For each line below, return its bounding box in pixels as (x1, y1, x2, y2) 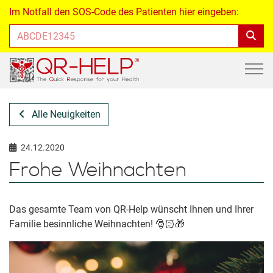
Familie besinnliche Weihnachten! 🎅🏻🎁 (9, 218, 185, 230)
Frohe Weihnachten (9, 158, 186, 183)
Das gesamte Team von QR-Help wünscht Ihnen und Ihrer (9, 204, 253, 215)
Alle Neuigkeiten (32, 108, 101, 120)
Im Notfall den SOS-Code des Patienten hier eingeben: (9, 6, 239, 18)
